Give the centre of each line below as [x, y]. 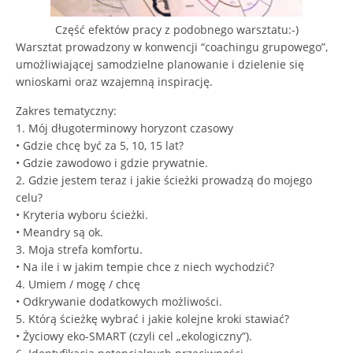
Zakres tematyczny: [66, 111]
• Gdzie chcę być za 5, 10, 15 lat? [100, 145]
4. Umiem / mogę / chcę [78, 284]
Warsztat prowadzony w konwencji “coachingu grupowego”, [172, 47]
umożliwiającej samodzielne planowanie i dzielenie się [160, 64]
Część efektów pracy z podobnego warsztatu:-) [176, 30]
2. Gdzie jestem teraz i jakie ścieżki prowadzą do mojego [164, 180]
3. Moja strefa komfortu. [79, 249]
